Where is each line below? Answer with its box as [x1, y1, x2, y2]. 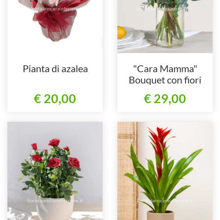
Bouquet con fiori [129, 74, 201, 86]
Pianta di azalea [22, 62, 88, 75]
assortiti [147, 85, 183, 97]
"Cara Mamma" [133, 62, 197, 75]
